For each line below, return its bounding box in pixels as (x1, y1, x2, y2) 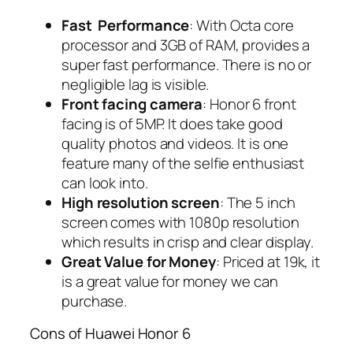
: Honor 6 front (203, 93, 296, 114)
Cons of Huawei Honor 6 (30, 323, 191, 344)
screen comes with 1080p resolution (61, 211, 299, 232)
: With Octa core (189, 14, 294, 35)
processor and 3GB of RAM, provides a (61, 34, 310, 55)
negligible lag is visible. (61, 73, 210, 95)
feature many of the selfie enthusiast (61, 152, 305, 173)
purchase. (61, 290, 128, 311)
